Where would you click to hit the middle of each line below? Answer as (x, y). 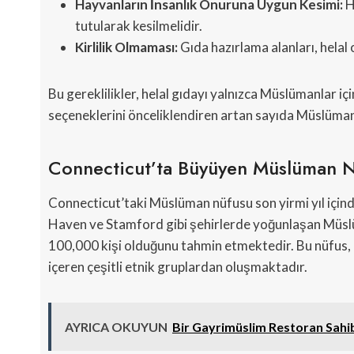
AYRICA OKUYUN (116, 327)
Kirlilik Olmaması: (126, 47)
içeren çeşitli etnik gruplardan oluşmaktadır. (178, 267)
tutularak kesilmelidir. (139, 26)
